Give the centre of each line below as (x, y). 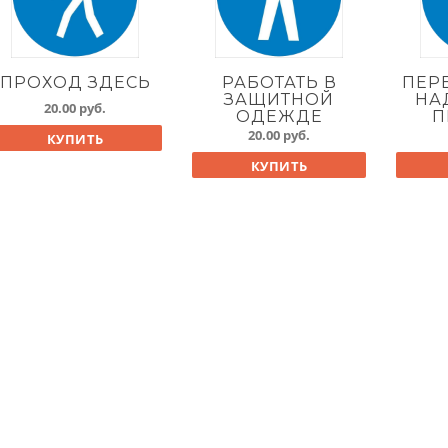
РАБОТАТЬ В (279, 82)
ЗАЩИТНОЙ (279, 99)
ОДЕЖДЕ (279, 116)
